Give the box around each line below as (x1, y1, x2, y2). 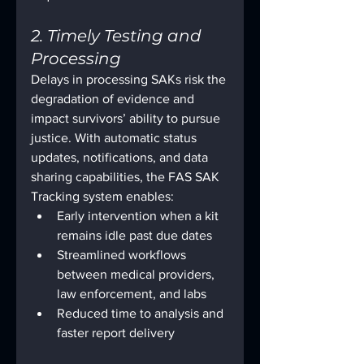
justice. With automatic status (31, 131, 200, 145)
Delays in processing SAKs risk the (31, 72, 229, 87)
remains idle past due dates (57, 228, 212, 243)
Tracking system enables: (31, 189, 174, 204)
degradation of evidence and (31, 92, 197, 106)
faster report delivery (57, 326, 175, 340)
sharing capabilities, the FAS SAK (31, 170, 223, 184)
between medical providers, (57, 267, 218, 282)
